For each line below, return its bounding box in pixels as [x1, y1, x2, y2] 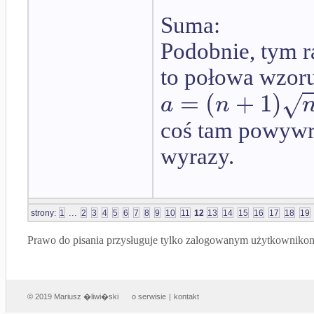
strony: [31, 208, 58, 218]
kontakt [174, 292, 199, 301]
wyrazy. [161, 144, 234, 170]
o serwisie [132, 292, 166, 301]
